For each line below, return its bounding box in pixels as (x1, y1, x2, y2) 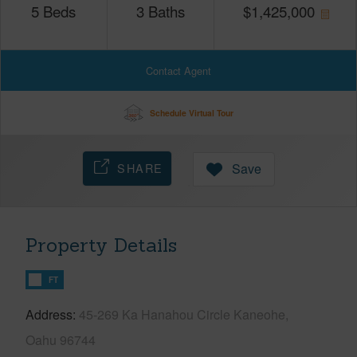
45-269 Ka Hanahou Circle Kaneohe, (79, 304, 288, 324)
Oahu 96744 (25, 330, 96, 349)
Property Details (25, 232, 177, 257)
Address (25, 304, 73, 324)
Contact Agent (145, 62, 211, 78)
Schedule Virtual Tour (149, 106, 233, 119)
